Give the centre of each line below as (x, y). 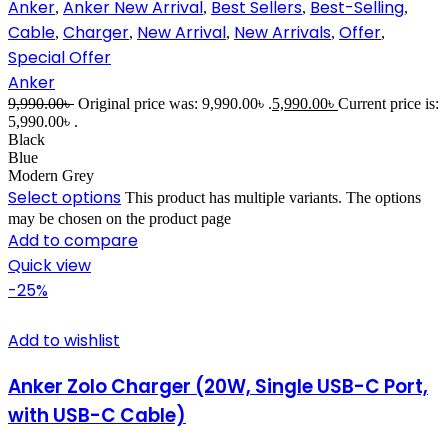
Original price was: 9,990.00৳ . (175, 104)
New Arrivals (282, 33)
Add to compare (73, 241)
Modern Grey (51, 176)
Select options (64, 198)
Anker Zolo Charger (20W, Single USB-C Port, (218, 386)
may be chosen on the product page (119, 219)
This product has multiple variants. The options (273, 198)
